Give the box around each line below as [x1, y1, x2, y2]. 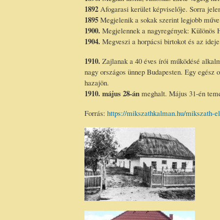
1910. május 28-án [84, 87, 139, 99]
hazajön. [84, 77, 109, 87]
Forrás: [84, 108, 107, 118]
